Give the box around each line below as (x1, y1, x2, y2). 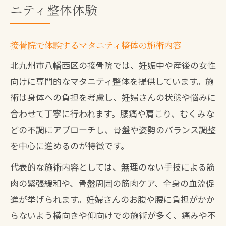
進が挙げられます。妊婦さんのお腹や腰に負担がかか (10, 193, 215, 205)
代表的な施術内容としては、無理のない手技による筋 (10, 160, 215, 173)
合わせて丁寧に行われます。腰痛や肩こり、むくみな (10, 107, 214, 120)
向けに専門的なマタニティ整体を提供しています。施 (10, 75, 214, 87)
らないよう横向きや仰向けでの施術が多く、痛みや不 (10, 209, 216, 221)
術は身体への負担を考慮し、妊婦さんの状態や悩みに (10, 91, 216, 103)
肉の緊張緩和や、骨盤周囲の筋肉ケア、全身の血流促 (10, 177, 214, 189)
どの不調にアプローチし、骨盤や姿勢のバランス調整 (10, 123, 216, 136)
